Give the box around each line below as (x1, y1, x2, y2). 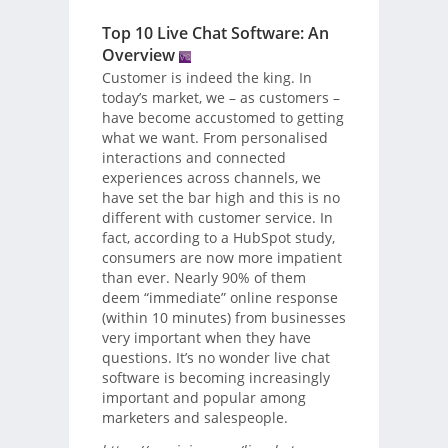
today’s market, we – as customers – (101, 88, 340, 108)
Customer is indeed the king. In (101, 68, 312, 88)
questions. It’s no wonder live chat (101, 348, 330, 368)
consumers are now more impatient (101, 248, 342, 268)
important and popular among (101, 388, 306, 408)
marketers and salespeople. (101, 408, 288, 428)
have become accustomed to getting (101, 108, 344, 128)
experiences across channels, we (101, 168, 321, 188)
